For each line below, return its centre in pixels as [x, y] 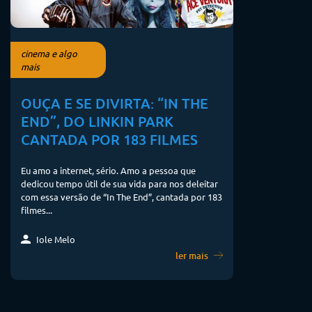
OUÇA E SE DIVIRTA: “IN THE [115, 103]
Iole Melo [55, 239]
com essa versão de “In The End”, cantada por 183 [122, 197]
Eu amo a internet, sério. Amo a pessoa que [108, 171]
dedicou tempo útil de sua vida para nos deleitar [119, 184]
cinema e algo [49, 54]
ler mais [193, 255]
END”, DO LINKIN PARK [97, 121]
